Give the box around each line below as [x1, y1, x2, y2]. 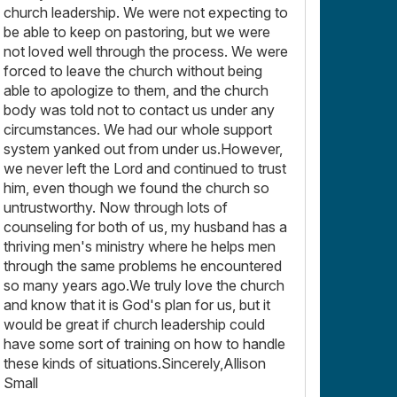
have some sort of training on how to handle [4, 334, 285, 353]
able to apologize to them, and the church [4, 81, 269, 99]
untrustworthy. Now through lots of [4, 198, 228, 216]
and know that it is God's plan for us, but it [4, 295, 270, 314]
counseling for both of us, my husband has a [4, 217, 287, 236]
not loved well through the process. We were [4, 42, 288, 60]
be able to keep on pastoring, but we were [4, 22, 270, 41]
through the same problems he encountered [4, 256, 282, 275]
